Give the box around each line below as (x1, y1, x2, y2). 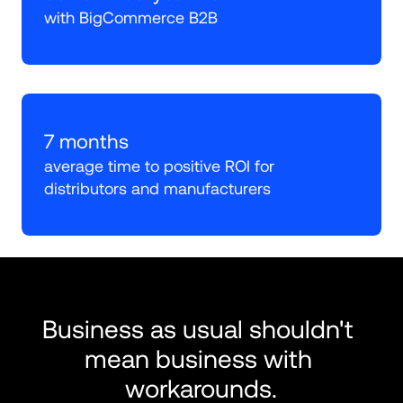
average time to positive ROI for (44, 156, 274, 175)
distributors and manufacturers (44, 178, 271, 198)
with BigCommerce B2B (44, 7, 218, 27)
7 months (44, 130, 129, 153)
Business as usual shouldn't (42, 314, 354, 344)
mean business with (84, 344, 312, 373)
